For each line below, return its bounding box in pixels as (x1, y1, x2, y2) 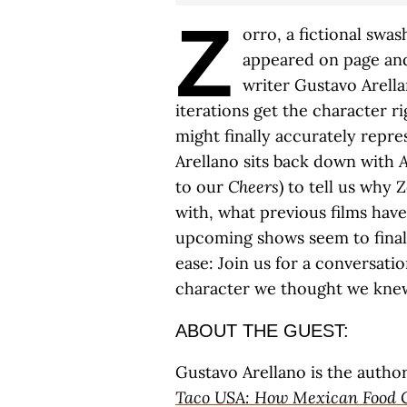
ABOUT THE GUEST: (175, 321, 349, 341)
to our (175, 176, 228, 197)
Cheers (228, 176, 279, 197)
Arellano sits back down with (175, 151, 399, 172)
